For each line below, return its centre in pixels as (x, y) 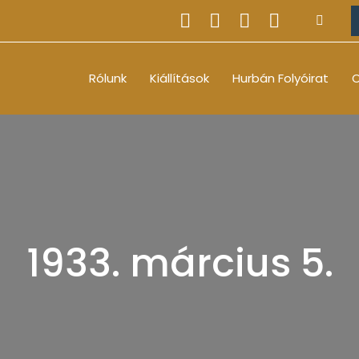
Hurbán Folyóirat (280, 78)
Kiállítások (179, 78)
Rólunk (108, 78)
